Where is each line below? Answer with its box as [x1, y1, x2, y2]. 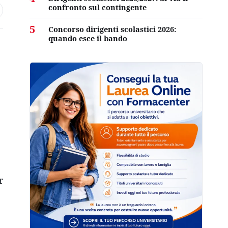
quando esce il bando [48, 33, 127, 43]
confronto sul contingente [48, 2, 147, 12]
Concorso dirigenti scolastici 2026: [48, 24, 176, 34]
